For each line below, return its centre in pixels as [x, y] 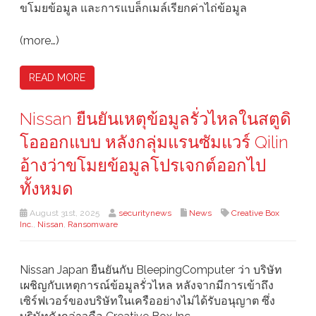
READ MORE [57, 78]
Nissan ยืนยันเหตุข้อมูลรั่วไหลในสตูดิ [156, 119]
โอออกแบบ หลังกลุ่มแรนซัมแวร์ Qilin [154, 142]
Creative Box [255, 213]
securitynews [145, 213]
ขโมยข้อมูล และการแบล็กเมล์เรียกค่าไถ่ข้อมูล [133, 8]
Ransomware [93, 225]
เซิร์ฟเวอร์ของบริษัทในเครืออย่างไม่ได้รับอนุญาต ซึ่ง [147, 301]
